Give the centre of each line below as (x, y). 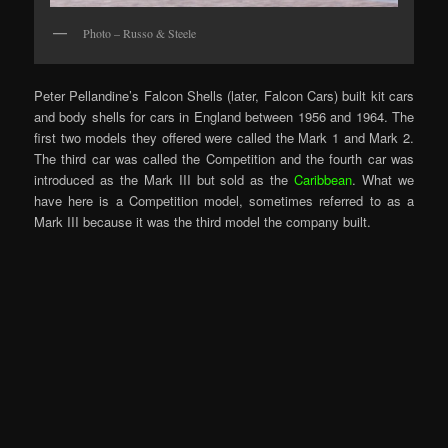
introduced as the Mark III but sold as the (164, 180)
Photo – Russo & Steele (140, 32)
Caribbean (323, 180)
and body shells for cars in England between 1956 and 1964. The (224, 117)
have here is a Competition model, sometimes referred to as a (224, 201)
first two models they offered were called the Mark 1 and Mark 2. (224, 138)
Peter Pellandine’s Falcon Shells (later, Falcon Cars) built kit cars (224, 96)
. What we (383, 180)
